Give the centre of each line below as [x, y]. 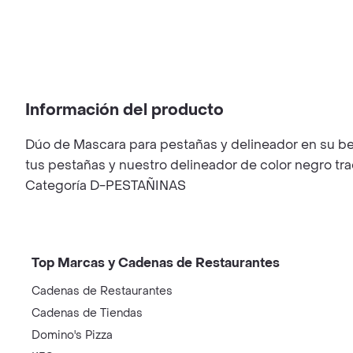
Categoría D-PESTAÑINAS [106, 186]
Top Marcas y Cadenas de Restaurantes [156, 263]
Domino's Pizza [72, 335]
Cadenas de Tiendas [87, 313]
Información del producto [124, 110]
